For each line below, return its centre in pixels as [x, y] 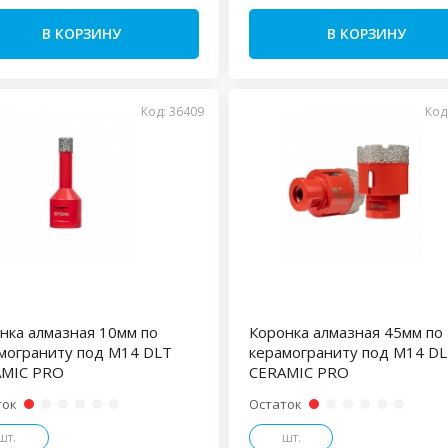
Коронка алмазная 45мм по [345, 332]
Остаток [275, 404]
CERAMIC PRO [298, 372]
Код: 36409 [172, 111]
